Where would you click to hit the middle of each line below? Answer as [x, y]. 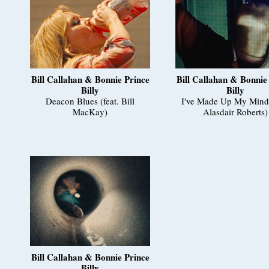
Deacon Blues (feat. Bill [90, 101]
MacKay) [90, 111]
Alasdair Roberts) [235, 111]
